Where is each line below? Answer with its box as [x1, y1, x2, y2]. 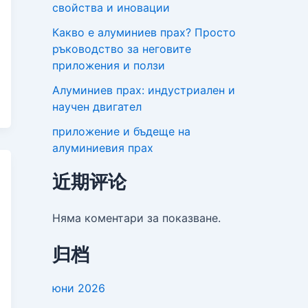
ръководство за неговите [52, 42, 191, 56]
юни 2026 [52, 281, 105, 296]
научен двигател [52, 100, 142, 114]
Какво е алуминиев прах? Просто [52, 25, 236, 40]
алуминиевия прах [52, 141, 153, 155]
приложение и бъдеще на [52, 124, 190, 139]
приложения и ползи [52, 58, 165, 73]
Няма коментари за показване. [52, 211, 221, 225]
